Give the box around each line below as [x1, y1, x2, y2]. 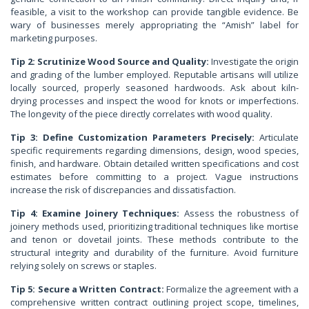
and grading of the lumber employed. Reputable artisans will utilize [10, 68, 299, 81]
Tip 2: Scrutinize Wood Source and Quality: [10, 55, 209, 68]
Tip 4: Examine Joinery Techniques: [10, 207, 179, 220]
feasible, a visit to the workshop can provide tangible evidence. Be [10, 6, 299, 19]
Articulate [255, 131, 299, 144]
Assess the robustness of [179, 207, 299, 220]
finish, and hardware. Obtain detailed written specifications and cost [10, 157, 299, 170]
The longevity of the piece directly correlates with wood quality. [10, 108, 272, 121]
